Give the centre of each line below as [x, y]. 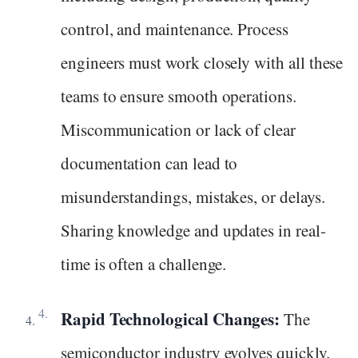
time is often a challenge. [144, 264]
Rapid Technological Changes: [173, 318]
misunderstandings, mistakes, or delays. [193, 197]
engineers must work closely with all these [202, 63]
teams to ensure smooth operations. [179, 96]
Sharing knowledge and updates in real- [193, 231]
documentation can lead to [149, 163]
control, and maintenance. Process [175, 29]
